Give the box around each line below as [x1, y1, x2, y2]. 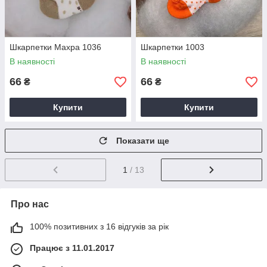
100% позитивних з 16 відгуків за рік [30, 222, 169, 232]
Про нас [11, 199, 49, 210]
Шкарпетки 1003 [141, 42, 204, 52]
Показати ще [116, 136, 169, 146]
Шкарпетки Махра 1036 [10, 42, 101, 52]
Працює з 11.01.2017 [30, 243, 114, 253]
